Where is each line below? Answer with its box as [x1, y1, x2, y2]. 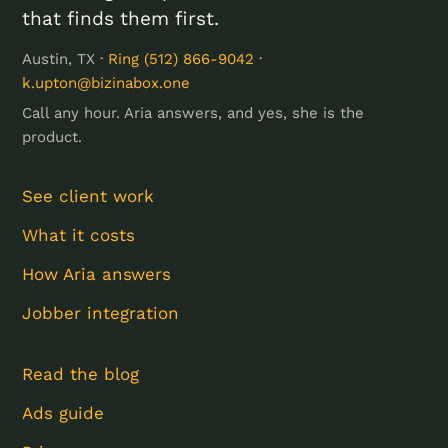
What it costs [22, 225, 135, 245]
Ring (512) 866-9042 [108, 50, 254, 68]
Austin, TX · [22, 50, 108, 68]
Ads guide [22, 403, 104, 423]
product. [22, 128, 82, 146]
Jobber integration [22, 303, 179, 323]
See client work [22, 186, 154, 206]
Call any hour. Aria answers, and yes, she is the [22, 104, 364, 122]
